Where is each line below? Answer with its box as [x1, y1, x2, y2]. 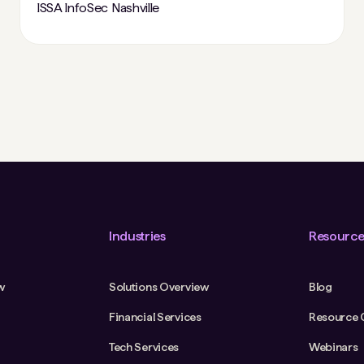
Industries [108, 227, 166, 244]
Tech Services [108, 340, 180, 353]
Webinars [308, 340, 358, 353]
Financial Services [108, 310, 201, 323]
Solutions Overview [108, 279, 209, 293]
